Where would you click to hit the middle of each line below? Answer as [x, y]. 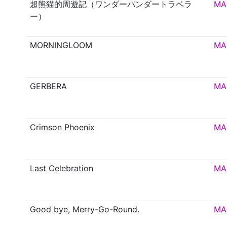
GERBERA [49, 86]
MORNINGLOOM [61, 45]
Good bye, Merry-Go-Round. [85, 210]
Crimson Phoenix [63, 127]
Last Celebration [62, 168]
